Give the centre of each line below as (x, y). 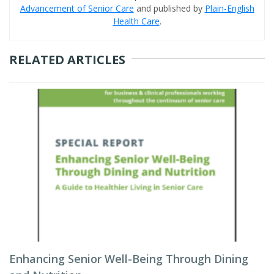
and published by (169, 8)
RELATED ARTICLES (67, 60)
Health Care (136, 21)
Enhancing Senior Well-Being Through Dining (129, 259)
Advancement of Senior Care (77, 8)
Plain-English (229, 8)
